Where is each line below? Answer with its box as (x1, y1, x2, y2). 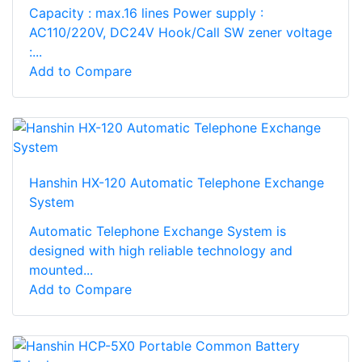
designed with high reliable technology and (29, 242, 293, 259)
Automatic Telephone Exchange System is (29, 222, 286, 239)
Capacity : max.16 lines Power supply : (29, 4, 263, 21)
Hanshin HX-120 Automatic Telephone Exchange (29, 174, 324, 191)
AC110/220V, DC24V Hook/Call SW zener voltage (29, 23, 332, 40)
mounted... (29, 261, 93, 278)
